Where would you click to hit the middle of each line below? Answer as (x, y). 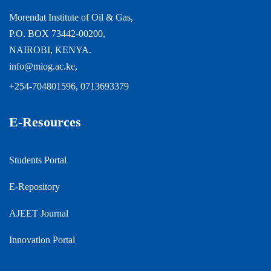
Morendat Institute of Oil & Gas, (71, 17)
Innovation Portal (42, 240)
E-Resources (45, 122)
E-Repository (34, 186)
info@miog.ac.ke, (43, 66)
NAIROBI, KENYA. (50, 50)
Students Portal (38, 160)
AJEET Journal (39, 213)
